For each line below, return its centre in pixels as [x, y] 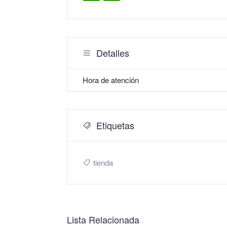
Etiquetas [115, 125]
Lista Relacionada [103, 219]
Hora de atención [111, 80]
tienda [102, 162]
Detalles [113, 53]
